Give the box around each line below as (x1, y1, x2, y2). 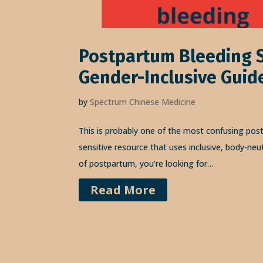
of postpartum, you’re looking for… (79, 157, 214, 169)
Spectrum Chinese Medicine (90, 96, 196, 107)
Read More (90, 181, 156, 198)
